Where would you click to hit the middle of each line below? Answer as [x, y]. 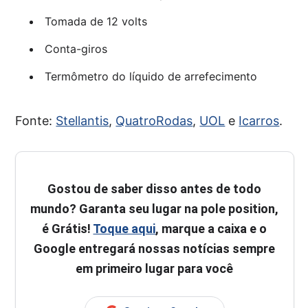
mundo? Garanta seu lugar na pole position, [155, 208]
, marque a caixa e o [211, 228]
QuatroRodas [154, 120]
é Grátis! [68, 228]
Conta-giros [76, 48]
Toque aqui [124, 228]
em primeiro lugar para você [155, 268]
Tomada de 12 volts [96, 21]
